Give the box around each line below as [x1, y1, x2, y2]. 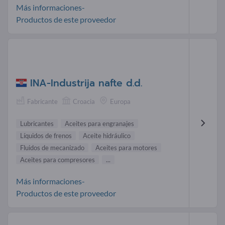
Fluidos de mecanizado [20, 143, 84, 152]
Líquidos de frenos [20, 131, 72, 140]
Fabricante [27, 97, 58, 105]
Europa [110, 97, 131, 105]
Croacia [73, 97, 95, 105]
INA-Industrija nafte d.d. [30, 75, 142, 90]
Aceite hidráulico [83, 131, 131, 140]
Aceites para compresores [20, 155, 95, 164]
